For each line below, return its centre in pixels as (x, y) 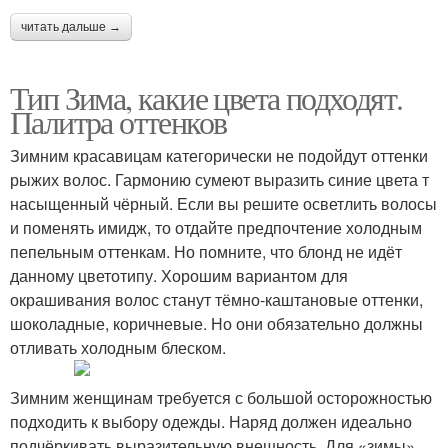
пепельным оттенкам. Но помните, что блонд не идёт (206, 251)
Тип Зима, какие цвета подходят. (206, 97)
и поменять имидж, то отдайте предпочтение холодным (216, 227)
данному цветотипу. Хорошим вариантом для (179, 275)
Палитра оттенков (118, 121)
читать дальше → (71, 27)
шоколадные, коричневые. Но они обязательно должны (216, 323)
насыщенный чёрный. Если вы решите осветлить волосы (223, 203)
